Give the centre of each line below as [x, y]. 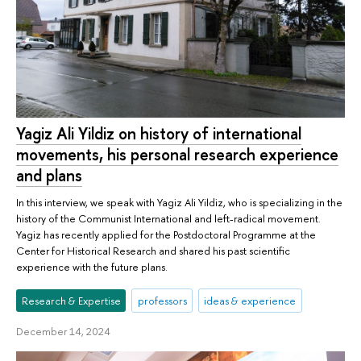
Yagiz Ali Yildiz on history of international [159, 133]
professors [162, 300]
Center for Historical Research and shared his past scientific [153, 250]
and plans [49, 175]
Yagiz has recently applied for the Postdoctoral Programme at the [166, 234]
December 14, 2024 [63, 332]
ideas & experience [250, 300]
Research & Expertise [71, 300]
